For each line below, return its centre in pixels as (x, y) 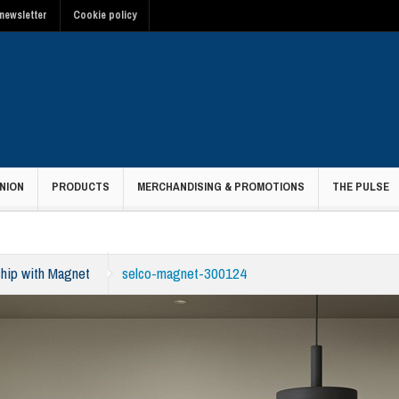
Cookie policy (105, 15)
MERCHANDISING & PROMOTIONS (221, 187)
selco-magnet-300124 (184, 273)
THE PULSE (361, 187)
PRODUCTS (81, 187)
